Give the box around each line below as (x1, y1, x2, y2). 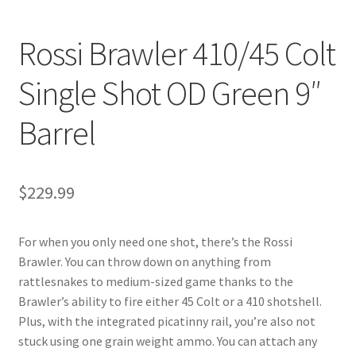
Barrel (17, 111, 95, 153)
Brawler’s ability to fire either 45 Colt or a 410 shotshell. (17, 292, 322, 309)
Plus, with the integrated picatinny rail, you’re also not (17, 312, 315, 329)
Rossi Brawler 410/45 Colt (17, 32, 335, 74)
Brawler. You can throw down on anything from (17, 253, 271, 269)
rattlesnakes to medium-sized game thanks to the (17, 273, 293, 289)
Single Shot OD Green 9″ (17, 72, 321, 114)
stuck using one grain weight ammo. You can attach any (17, 332, 317, 349)
